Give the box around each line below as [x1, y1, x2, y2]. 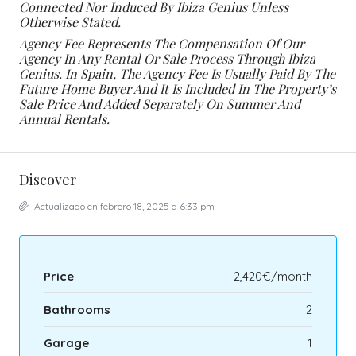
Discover [19, 170, 76, 190]
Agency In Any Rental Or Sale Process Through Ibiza [19, 50, 315, 68]
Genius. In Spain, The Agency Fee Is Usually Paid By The [19, 65, 335, 83]
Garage [44, 335, 89, 351]
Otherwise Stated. [19, 14, 121, 31]
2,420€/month [234, 269, 312, 284]
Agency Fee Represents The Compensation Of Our [19, 35, 304, 52]
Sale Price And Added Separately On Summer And [19, 95, 300, 113]
